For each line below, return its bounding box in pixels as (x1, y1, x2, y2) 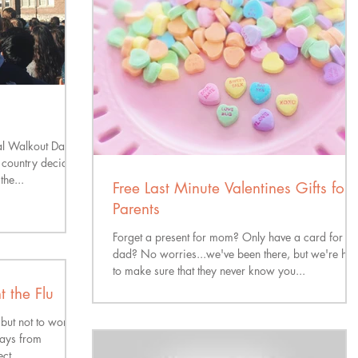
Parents (113, 199, 160, 219)
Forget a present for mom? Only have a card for (113, 229, 343, 245)
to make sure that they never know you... (113, 263, 305, 278)
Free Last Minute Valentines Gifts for (113, 178, 349, 198)
